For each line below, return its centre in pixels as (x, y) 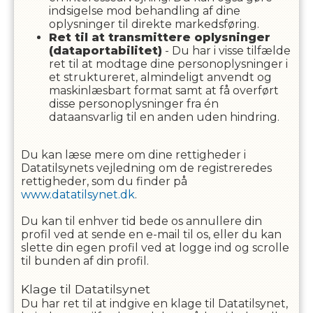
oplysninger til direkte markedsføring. (154, 24)
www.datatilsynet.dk (78, 195)
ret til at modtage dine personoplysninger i (168, 64)
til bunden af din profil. (85, 261)
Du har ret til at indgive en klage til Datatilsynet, (154, 304)
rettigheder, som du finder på (104, 181)
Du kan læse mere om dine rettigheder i (133, 155)
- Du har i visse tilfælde (226, 51)
